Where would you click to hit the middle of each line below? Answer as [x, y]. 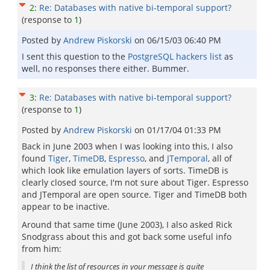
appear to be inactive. [66, 206]
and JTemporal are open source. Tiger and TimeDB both [134, 194]
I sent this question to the [75, 56]
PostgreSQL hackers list [175, 56]
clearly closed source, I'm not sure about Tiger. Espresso [135, 182]
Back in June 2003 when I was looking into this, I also [127, 146]
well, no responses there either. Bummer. [105, 68]
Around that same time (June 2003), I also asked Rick [127, 224]
